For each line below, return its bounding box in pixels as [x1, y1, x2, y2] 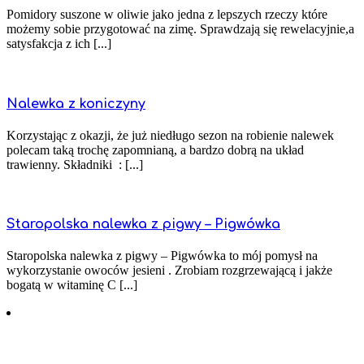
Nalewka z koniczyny [6, 96, 145, 111]
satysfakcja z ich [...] [6, 37, 111, 51]
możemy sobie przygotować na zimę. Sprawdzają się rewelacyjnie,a [6, 22, 357, 37]
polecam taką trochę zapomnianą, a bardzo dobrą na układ [6, 142, 304, 157]
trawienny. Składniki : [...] [6, 157, 143, 171]
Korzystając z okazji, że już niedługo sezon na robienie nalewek [6, 128, 334, 142]
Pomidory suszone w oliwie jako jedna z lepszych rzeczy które [6, 7, 327, 22]
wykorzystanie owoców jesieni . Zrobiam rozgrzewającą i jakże [6, 263, 332, 278]
